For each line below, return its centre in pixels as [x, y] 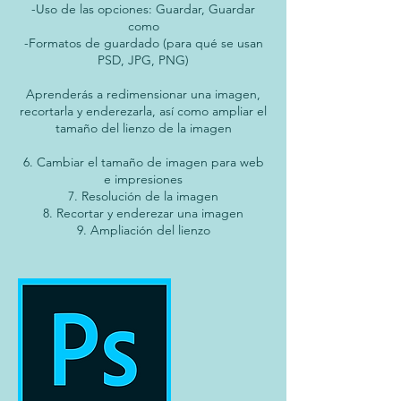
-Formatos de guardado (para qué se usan [143, 43]
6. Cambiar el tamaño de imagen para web [143, 162]
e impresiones [143, 179]
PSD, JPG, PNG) [143, 60]
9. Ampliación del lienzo [143, 230]
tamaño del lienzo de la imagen [143, 128]
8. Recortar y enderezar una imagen [143, 213]
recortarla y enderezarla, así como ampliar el [143, 111]
